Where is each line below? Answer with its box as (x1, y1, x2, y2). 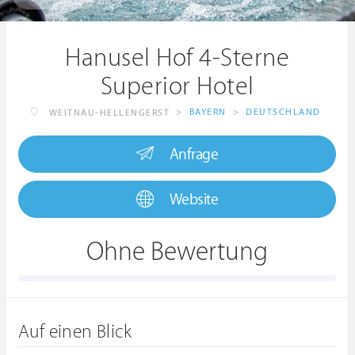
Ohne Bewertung (86, 238, 268, 267)
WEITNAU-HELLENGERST (48, 108, 170, 118)
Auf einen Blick (18, 322, 132, 342)
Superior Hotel (100, 72, 254, 101)
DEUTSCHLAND (246, 107, 321, 117)
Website (169, 191, 218, 208)
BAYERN (189, 107, 227, 117)
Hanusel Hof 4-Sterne (65, 44, 289, 72)
